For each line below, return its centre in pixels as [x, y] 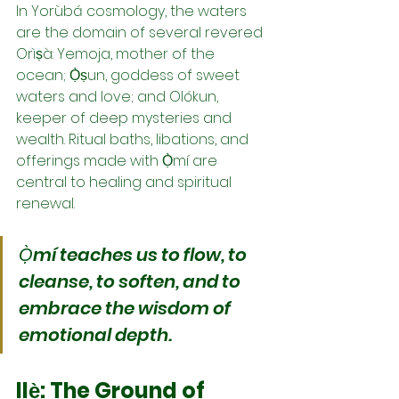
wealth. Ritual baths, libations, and [134, 139]
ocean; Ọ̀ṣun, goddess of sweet [130, 75]
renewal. [45, 203]
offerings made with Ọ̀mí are [118, 160]
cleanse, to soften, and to [131, 281]
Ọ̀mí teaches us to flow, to [134, 254]
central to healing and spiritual [126, 182]
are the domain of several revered [141, 32]
